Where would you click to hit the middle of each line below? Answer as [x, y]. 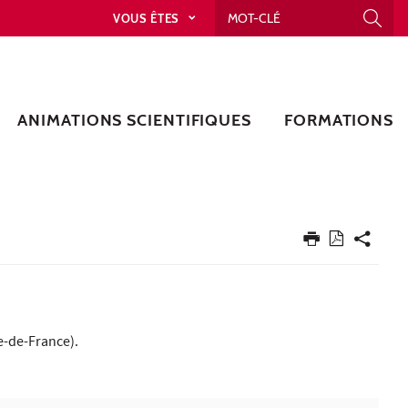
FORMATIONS [339, 120]
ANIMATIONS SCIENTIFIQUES [134, 120]
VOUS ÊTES [148, 18]
